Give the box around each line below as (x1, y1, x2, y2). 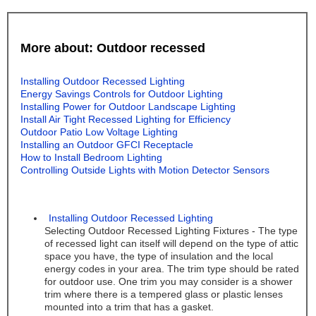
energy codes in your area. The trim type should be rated (44, 264, 299, 275)
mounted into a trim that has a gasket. (44, 302, 214, 313)
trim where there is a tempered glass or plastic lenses (44, 289, 283, 300)
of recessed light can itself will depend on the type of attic (44, 238, 298, 250)
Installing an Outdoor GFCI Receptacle (20, 140, 193, 151)
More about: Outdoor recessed (20, 41, 205, 56)
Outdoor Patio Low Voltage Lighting (20, 127, 178, 138)
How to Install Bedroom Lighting (20, 152, 162, 164)
